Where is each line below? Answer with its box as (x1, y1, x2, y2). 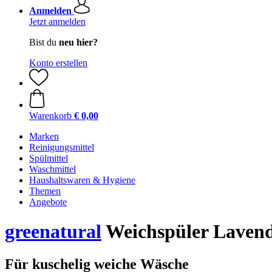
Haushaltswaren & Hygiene (29, 175, 135, 185)
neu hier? (59, 37, 98, 47)
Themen (29, 186, 61, 196)
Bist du (29, 37, 59, 47)
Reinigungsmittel (29, 142, 94, 152)
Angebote (29, 197, 67, 207)
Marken (29, 131, 59, 141)
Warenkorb (29, 110, 72, 121)
